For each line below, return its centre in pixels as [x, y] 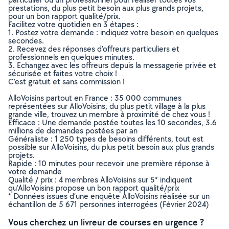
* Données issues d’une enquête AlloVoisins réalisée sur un [109, 196]
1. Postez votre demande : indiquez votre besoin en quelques [113, 32]
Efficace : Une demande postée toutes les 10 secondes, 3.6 [112, 122]
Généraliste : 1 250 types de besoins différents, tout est [106, 139]
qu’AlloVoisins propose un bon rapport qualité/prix [94, 188]
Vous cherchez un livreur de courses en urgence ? [106, 222]
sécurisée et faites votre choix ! [63, 73]
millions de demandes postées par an [73, 131]
